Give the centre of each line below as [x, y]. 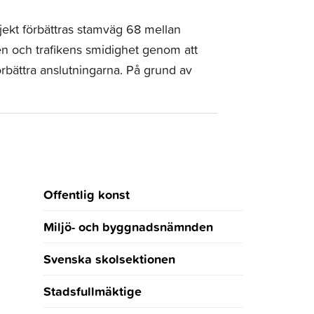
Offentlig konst [86, 194]
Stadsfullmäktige [92, 291]
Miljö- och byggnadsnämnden [128, 226]
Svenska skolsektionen [109, 258]
